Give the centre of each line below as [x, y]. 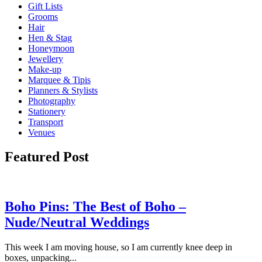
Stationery [47, 111]
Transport [46, 122]
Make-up [45, 69]
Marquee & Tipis [59, 80]
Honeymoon [51, 48]
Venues [42, 132]
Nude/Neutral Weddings [77, 223]
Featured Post [47, 157]
